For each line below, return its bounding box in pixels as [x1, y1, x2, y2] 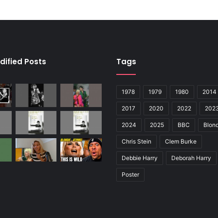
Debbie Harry [122, 154, 158, 162]
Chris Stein [122, 138, 151, 145]
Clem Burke [165, 138, 197, 145]
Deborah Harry [171, 154, 211, 162]
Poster [122, 171, 139, 179]
